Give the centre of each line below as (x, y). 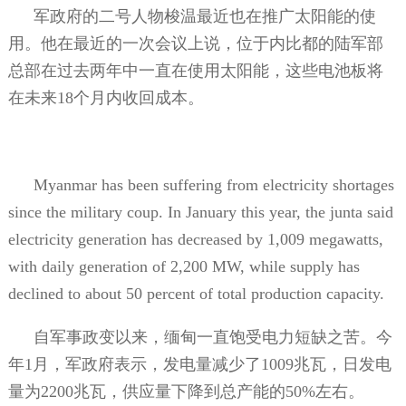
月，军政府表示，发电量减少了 (146, 364)
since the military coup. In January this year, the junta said (200, 212)
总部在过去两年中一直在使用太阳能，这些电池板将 (195, 70)
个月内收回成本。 (138, 97)
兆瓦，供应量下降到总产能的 (179, 391)
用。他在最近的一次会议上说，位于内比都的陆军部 (195, 43)
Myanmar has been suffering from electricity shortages (213, 184)
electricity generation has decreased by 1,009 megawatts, (195, 239)
